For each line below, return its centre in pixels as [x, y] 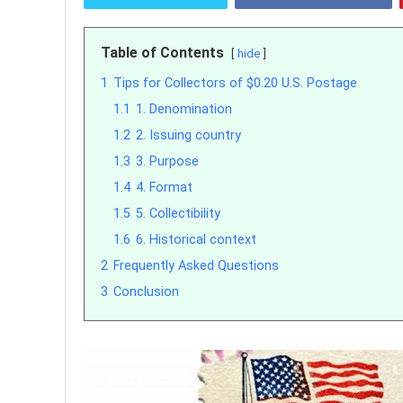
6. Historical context [196, 240]
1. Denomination [184, 109]
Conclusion [146, 292]
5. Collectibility [178, 214]
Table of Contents [162, 53]
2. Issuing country [188, 135]
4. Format [164, 188]
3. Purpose [167, 161]
